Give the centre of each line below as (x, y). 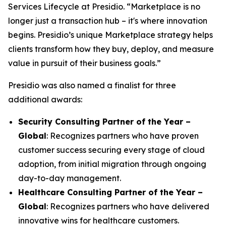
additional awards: (45, 99)
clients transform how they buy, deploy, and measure (111, 49)
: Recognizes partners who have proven (123, 136)
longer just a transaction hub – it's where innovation (108, 21)
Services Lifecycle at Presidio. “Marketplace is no (104, 7)
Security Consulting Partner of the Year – (104, 122)
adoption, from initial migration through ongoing (112, 164)
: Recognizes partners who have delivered (128, 206)
